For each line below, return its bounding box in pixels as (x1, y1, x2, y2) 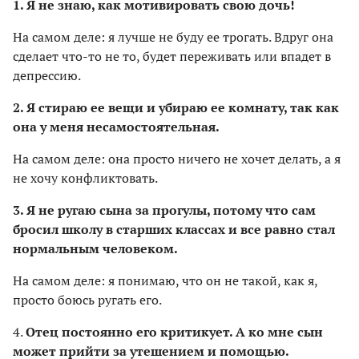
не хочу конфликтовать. (13, 168, 158, 187)
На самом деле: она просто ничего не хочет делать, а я (13, 149, 341, 167)
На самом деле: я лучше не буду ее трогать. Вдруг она (13, 27, 333, 46)
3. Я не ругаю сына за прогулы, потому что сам (13, 200, 316, 219)
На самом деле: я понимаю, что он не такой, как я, (13, 271, 317, 289)
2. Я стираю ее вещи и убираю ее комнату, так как (13, 98, 339, 116)
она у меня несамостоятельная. (13, 117, 220, 135)
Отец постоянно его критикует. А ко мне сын (26, 322, 323, 341)
